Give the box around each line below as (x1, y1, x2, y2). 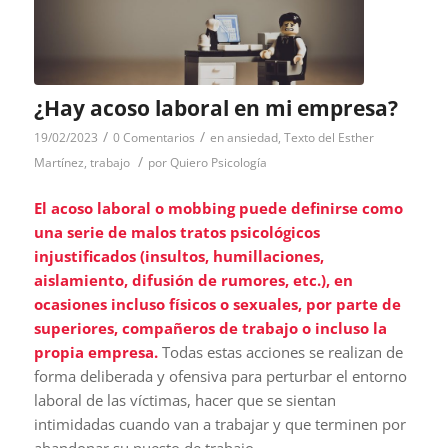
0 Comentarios (112, 129, 195, 147)
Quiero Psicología (169, 154, 267, 172)
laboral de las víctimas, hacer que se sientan (33, 389, 336, 410)
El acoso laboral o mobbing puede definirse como (33, 197, 403, 218)
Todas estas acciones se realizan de (161, 341, 403, 362)
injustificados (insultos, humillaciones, (33, 245, 324, 266)
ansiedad (226, 129, 278, 147)
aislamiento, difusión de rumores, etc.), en (33, 269, 353, 290)
